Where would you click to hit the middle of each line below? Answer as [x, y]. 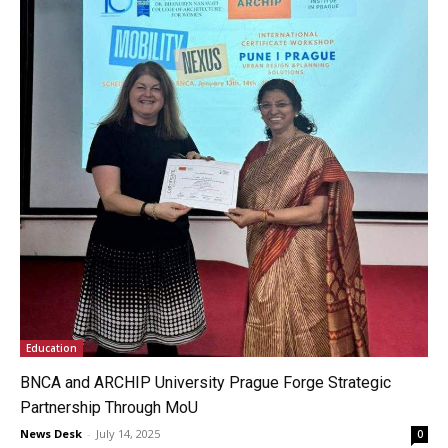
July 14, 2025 [128, 433]
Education [51, 347]
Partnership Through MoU [109, 407]
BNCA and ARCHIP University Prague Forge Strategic [205, 382]
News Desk [51, 433]
